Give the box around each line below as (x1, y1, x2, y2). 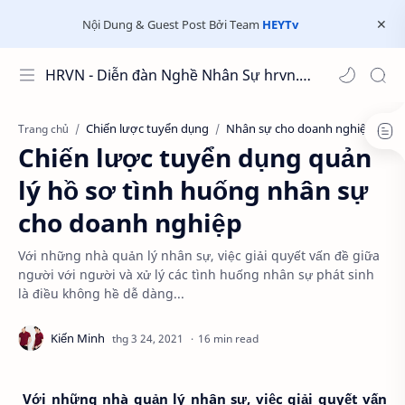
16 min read (198, 330, 259, 346)
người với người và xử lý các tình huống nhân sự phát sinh (18, 266, 374, 283)
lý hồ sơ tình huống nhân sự (18, 173, 368, 207)
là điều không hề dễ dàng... (18, 285, 184, 302)
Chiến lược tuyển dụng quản (18, 140, 372, 174)
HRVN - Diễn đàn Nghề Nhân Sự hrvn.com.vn (299, 65, 311, 85)
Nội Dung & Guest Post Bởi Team (82, 15, 262, 33)
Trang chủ (18, 121, 69, 136)
